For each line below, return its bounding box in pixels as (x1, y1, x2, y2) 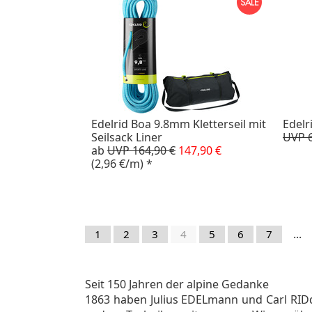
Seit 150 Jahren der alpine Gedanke (85, 276, 269, 292)
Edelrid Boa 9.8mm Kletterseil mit (91, 116, 266, 132)
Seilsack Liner (91, 129, 162, 145)
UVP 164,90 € (107, 142, 175, 158)
